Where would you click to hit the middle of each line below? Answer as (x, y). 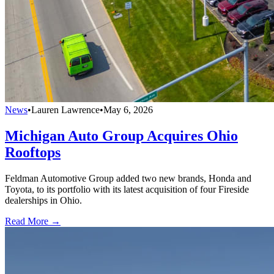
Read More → (33, 221)
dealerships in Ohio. (43, 200)
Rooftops (33, 152)
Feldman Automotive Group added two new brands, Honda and (128, 178)
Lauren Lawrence (65, 109)
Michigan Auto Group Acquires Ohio (121, 135)
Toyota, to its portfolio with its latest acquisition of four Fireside (127, 189)
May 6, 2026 (128, 109)
